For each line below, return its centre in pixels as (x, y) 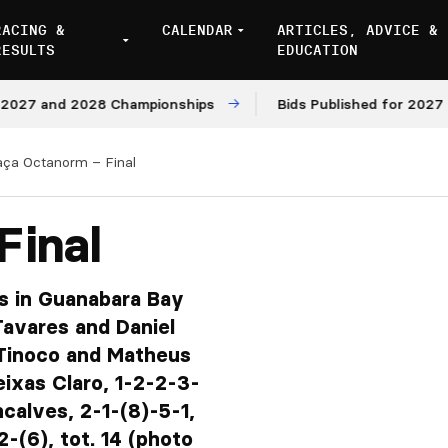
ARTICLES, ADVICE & (357, 30)
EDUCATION (317, 50)
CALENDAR (197, 30)
